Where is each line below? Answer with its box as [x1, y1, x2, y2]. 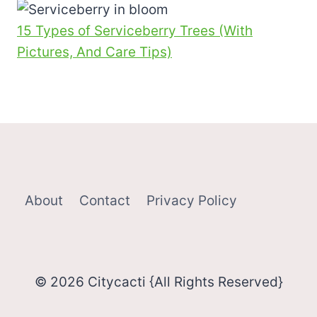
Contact [79, 192, 131, 209]
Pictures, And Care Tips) [17, 44, 172, 61]
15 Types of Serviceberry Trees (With [17, 23, 253, 40]
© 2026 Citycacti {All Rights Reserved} [34, 274, 283, 291]
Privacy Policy [146, 192, 237, 209]
